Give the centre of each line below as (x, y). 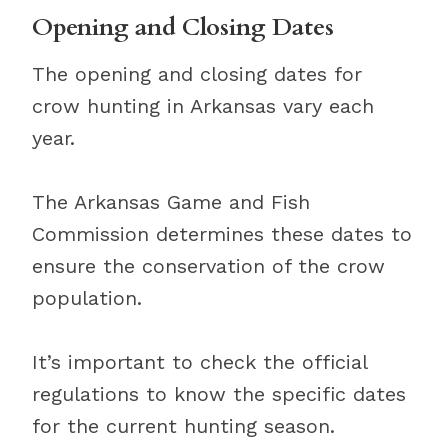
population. (87, 298)
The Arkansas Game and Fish (171, 202)
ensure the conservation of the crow (208, 266)
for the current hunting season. (183, 426)
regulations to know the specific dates (219, 394)
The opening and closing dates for (197, 74)
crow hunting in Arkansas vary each (203, 106)
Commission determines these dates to (222, 234)
